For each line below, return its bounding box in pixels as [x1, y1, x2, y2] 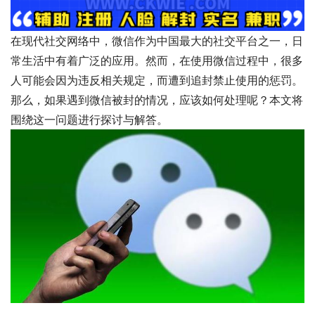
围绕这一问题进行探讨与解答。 [11, 112, 168, 127]
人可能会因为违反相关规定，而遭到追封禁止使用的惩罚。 [11, 73, 303, 88]
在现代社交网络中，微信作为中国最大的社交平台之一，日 [11, 34, 303, 49]
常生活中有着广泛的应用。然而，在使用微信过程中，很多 [11, 53, 303, 68]
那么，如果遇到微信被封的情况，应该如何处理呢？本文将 [11, 93, 303, 108]
